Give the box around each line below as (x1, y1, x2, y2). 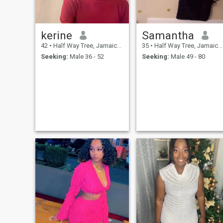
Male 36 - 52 (68, 53, 104, 61)
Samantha (141, 28, 194, 42)
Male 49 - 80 (169, 53, 205, 61)
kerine (40, 28, 72, 42)
